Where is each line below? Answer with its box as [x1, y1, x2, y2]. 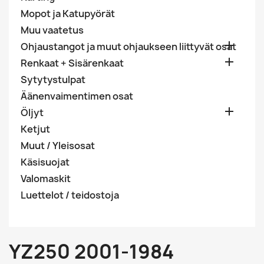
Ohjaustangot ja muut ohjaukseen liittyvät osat [21, 40, 236, 53]
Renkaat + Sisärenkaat [21, 57, 124, 70]
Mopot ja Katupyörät [21, 7, 115, 20]
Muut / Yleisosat [21, 139, 95, 152]
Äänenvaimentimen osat [21, 90, 133, 103]
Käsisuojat [21, 156, 70, 169]
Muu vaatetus [21, 24, 84, 37]
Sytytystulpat [21, 73, 85, 86]
